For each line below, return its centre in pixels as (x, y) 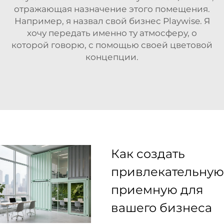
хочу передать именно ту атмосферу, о (112, 33)
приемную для (157, 189)
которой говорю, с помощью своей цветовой (112, 45)
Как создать (148, 153)
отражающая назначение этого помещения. (112, 9)
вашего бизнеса (161, 207)
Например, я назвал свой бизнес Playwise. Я (112, 21)
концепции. (112, 57)
